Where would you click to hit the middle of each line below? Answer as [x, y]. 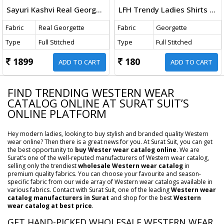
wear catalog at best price [50, 205]
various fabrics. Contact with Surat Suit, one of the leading [89, 189]
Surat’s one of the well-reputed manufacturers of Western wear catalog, [108, 157]
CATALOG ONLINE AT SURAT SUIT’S [98, 103]
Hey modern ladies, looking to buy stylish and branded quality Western [108, 133]
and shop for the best [141, 197]
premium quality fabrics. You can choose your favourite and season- [104, 173]
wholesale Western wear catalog [130, 165]
